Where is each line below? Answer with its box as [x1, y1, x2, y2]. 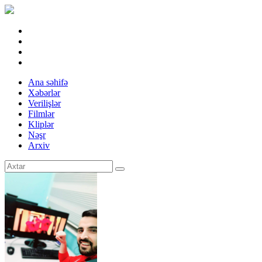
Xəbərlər [28, 88, 60, 98]
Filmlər [28, 109, 54, 119]
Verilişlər [28, 98, 61, 108]
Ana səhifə [28, 77, 68, 87]
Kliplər [28, 119, 54, 129]
